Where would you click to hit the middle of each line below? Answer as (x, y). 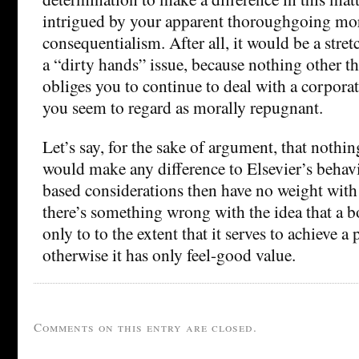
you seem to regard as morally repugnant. (183, 107)
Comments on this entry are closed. (145, 327)
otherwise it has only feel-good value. (169, 254)
